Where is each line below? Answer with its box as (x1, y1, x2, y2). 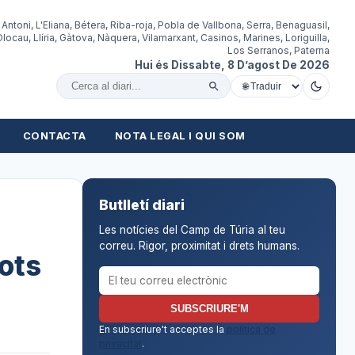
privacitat (98, 337, 142, 349)
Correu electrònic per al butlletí (97, 266, 263, 281)
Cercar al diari (66, 86, 150, 102)
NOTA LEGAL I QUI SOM (114, 130, 246, 142)
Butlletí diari (98, 196, 185, 213)
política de (226, 323, 276, 335)
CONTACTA (22, 130, 86, 142)
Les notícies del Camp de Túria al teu (98, 223, 285, 236)
